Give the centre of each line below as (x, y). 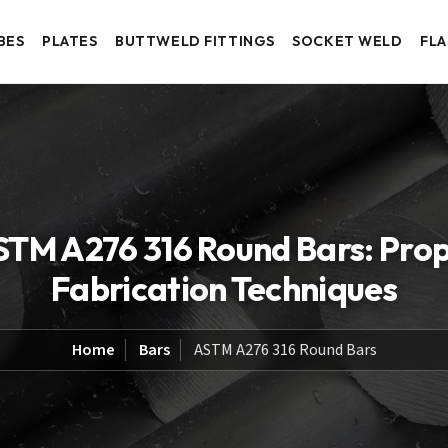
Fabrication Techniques (224, 288)
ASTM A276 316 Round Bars (285, 349)
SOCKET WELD (347, 41)
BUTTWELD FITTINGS (195, 41)
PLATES (70, 41)
